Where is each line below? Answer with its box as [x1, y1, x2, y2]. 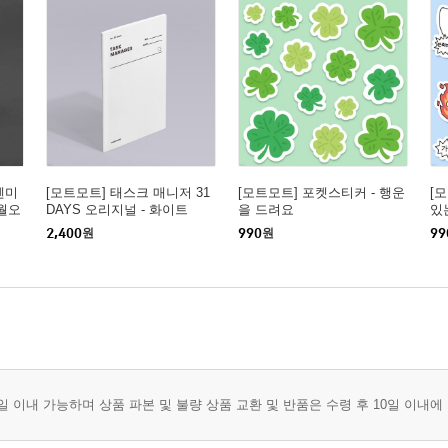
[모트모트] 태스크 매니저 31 [46, 185, 210, 200]
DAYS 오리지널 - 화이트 [46, 202, 188, 217]
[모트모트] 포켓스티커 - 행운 [238, 185, 405, 200]
